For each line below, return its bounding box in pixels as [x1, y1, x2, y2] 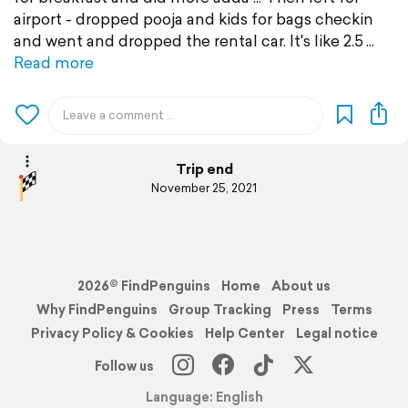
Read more [14, 51, 94, 75]
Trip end [175, 158, 233, 178]
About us [271, 277, 331, 296]
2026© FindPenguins [77, 277, 210, 296]
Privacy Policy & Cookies [30, 324, 194, 343]
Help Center [204, 324, 285, 343]
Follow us [94, 357, 154, 376]
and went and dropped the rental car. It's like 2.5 [14, 29, 363, 53]
